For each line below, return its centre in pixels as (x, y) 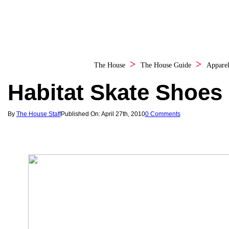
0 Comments (163, 114)
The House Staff (38, 114)
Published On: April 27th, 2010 (103, 114)
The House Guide (166, 65)
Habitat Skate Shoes (115, 92)
